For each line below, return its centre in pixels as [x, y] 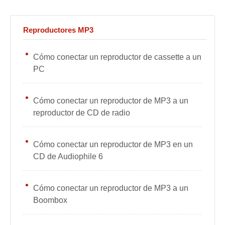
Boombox [50, 200]
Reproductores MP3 [58, 30]
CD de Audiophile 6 [68, 156]
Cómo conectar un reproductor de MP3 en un [113, 144]
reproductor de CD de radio [82, 113]
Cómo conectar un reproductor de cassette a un [117, 57]
